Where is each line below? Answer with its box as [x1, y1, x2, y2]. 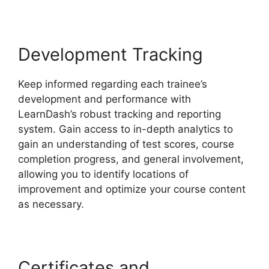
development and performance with [18, 93, 191, 106]
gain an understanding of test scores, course [18, 138, 234, 151]
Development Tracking [18, 44, 203, 65]
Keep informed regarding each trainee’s [18, 78, 207, 91]
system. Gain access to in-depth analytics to [18, 123, 233, 136]
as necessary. [18, 198, 84, 211]
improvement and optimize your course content [18, 183, 246, 196]
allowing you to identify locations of [18, 168, 189, 181]
